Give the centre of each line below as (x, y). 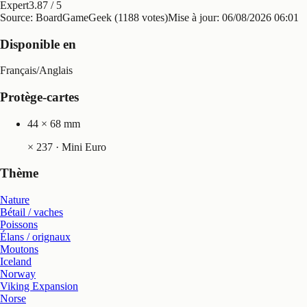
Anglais (56, 71)
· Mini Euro (79, 147)
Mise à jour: (195, 17)
